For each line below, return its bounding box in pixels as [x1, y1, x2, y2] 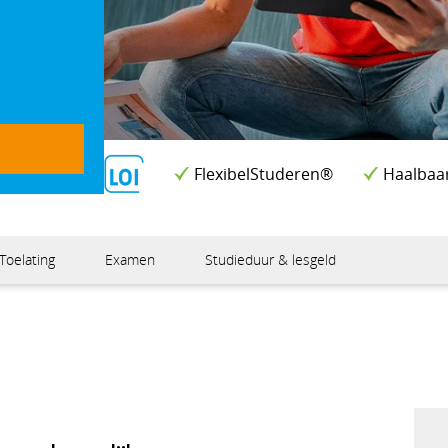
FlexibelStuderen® [194, 163, 333, 185]
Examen [105, 250, 156, 269]
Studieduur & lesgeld [205, 250, 337, 269]
